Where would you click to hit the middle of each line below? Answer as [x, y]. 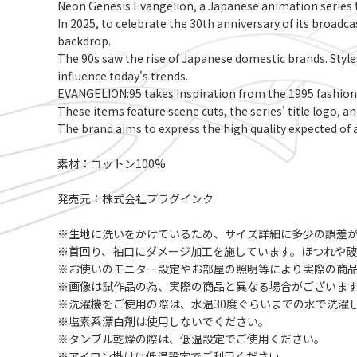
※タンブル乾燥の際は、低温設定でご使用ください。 [191, 339]
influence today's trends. [123, 76]
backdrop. [84, 41]
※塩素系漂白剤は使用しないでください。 [163, 321]
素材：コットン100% [112, 163]
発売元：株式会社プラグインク [135, 198]
